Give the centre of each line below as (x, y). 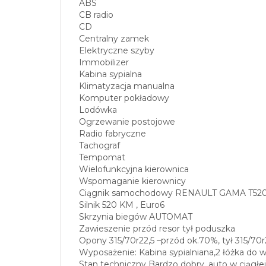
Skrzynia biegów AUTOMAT (136, 217)
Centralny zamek (114, 39)
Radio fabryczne (113, 134)
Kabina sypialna (110, 75)
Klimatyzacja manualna (127, 86)
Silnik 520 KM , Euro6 (122, 205)
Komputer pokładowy (124, 98)
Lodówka (98, 110)
